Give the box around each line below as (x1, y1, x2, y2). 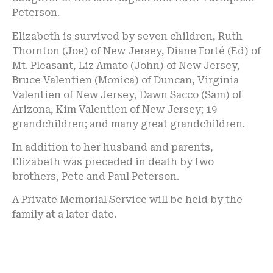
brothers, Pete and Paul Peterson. (12, 170, 179, 182)
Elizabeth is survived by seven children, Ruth (12, 30, 243, 42)
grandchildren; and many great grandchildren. (12, 118, 245, 130)
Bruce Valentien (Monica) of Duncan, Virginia (12, 74, 239, 86)
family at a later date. (12, 208, 116, 221)
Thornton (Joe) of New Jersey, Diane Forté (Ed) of (12, 44, 261, 57)
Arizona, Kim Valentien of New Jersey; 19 (12, 103, 217, 115)
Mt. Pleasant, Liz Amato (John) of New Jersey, (12, 59, 240, 71)
